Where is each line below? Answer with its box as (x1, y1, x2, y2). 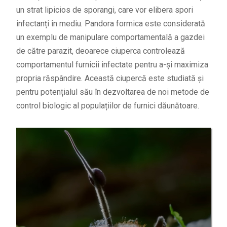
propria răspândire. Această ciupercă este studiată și (16, 73, 204, 83)
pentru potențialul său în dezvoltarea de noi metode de (16, 87, 209, 97)
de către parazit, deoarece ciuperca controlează (16, 46, 185, 56)
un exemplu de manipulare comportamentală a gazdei (16, 32, 205, 42)
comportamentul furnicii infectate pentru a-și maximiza (16, 59, 208, 69)
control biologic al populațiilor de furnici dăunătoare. (16, 100, 199, 110)
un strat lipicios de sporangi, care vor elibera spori (16, 5, 193, 15)
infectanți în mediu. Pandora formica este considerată (16, 18, 205, 28)
